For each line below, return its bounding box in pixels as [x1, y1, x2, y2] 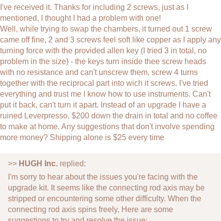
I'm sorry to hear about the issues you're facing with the [8, 172, 198, 181]
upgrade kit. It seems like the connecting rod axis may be [8, 183, 205, 192]
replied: [58, 159, 86, 168]
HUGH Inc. [19, 159, 58, 168]
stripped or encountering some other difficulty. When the [8, 194, 201, 203]
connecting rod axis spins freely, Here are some [8, 205, 173, 214]
